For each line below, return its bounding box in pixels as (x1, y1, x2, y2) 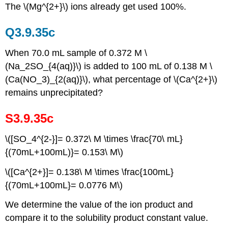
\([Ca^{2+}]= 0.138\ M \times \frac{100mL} (5, 166, 174, 177)
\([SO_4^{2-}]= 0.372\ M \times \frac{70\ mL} (5, 133, 183, 144)
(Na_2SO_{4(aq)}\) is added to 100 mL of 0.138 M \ (5, 61, 213, 71)
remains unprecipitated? (5, 87, 103, 98)
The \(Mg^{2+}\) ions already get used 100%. (5, 2, 187, 12)
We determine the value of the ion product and (5, 199, 193, 210)
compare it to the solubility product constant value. (5, 213, 209, 223)
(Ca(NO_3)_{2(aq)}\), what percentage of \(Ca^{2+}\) (5, 74, 218, 84)
